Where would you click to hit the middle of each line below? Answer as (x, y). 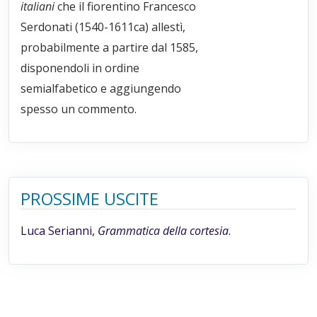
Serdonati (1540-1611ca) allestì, (103, 27)
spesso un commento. (79, 109)
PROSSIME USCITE (90, 198)
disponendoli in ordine (80, 68)
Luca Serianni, (59, 230)
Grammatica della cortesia (163, 230)
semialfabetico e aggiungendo (101, 88)
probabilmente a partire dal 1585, (109, 47)
